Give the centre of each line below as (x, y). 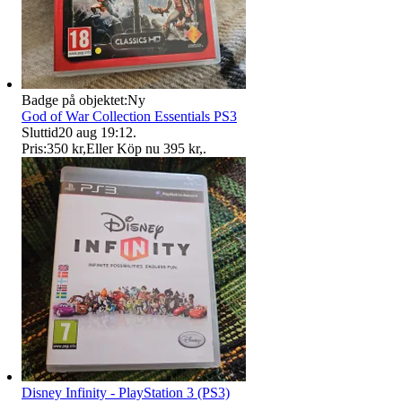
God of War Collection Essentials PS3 (129, 117)
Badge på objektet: (74, 100)
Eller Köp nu (123, 149)
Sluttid (40, 133)
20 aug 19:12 (96, 133)
